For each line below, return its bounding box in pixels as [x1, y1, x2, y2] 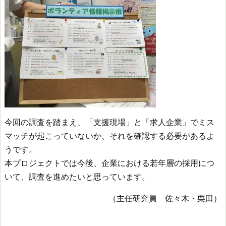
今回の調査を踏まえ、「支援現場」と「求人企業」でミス [5, 117, 214, 128]
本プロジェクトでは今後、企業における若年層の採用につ [5, 157, 214, 168]
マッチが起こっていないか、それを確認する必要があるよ [5, 130, 214, 141]
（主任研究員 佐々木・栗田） [108, 193, 221, 204]
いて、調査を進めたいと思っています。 [5, 171, 150, 182]
